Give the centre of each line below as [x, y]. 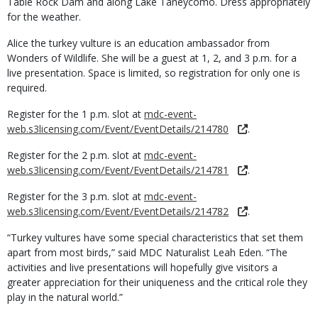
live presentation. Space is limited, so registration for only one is [154, 73]
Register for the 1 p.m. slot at [76, 114]
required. [27, 88]
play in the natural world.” [65, 297]
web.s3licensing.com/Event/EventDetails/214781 [118, 170]
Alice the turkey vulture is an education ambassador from [138, 43]
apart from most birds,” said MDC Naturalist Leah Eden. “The [147, 252]
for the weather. [44, 17]
